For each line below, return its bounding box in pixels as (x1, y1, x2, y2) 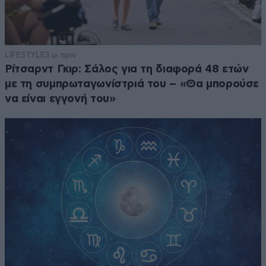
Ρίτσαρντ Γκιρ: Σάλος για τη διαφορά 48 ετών (5, 64, 249, 75)
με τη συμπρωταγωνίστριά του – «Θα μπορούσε (5, 78, 259, 90)
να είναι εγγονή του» (5, 93, 116, 105)
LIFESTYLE (5, 50, 45, 60)
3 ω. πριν (45, 50, 76, 60)
